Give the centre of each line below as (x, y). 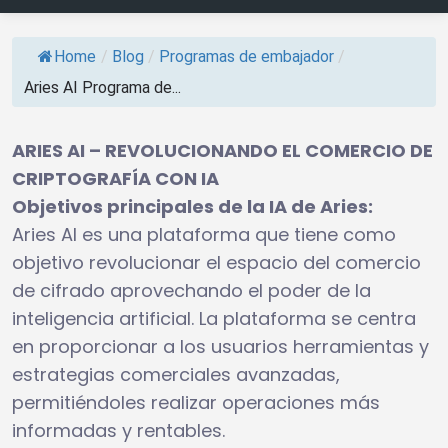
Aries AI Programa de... (102, 87)
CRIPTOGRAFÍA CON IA (115, 178)
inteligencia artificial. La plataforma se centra (214, 318)
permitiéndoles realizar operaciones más (196, 402)
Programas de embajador (246, 56)
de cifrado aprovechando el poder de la (191, 290)
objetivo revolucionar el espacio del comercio (216, 262)
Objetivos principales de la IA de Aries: (192, 206)
